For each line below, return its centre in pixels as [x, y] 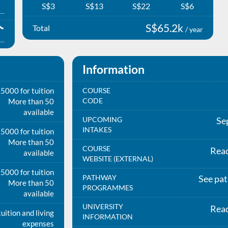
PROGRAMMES [107, 188]
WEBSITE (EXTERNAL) [118, 159]
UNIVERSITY [103, 206]
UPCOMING [102, 119]
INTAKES [97, 130]
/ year [194, 29]
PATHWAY [99, 177]
